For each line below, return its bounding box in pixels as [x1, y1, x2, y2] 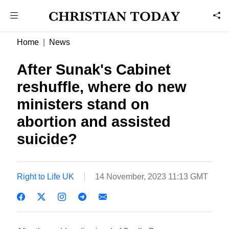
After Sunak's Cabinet [17, 61, 171, 78]
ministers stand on [17, 96, 150, 112]
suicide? [17, 131, 78, 147]
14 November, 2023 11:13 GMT [95, 172, 209, 181]
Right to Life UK [17, 172, 75, 181]
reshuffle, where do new [17, 79, 187, 95]
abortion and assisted [17, 113, 171, 130]
